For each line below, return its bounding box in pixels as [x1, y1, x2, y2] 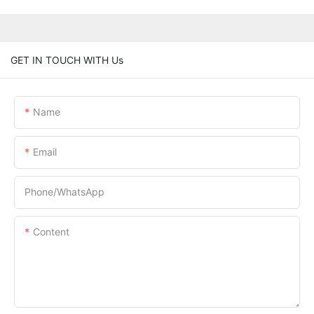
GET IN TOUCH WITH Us [11, 53, 123, 66]
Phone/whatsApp [25, 185, 104, 198]
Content [33, 225, 69, 238]
